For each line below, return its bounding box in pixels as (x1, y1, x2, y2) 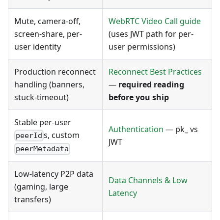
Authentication (109, 123, 164, 135)
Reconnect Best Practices (109, 66, 202, 77)
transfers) (14, 193, 51, 205)
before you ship (109, 91, 169, 103)
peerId (16, 131, 43, 140)
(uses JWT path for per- (109, 28, 193, 39)
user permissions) (109, 41, 175, 52)
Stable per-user (14, 116, 71, 128)
